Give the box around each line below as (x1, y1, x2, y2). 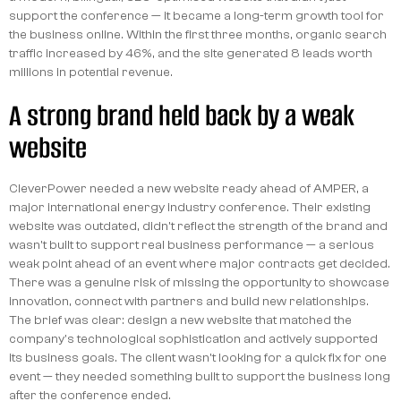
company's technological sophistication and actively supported (8, 330, 378, 346)
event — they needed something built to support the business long (8, 368, 390, 384)
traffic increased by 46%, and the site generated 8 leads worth (8, 45, 372, 61)
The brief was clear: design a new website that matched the (8, 311, 352, 328)
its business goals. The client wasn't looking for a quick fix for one (8, 349, 387, 365)
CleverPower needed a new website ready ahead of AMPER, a (8, 180, 369, 196)
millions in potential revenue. (8, 64, 173, 80)
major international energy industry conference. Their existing (8, 199, 371, 215)
